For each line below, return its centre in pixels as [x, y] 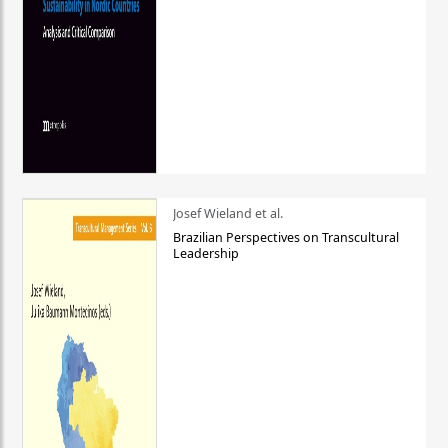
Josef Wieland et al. [227, 214]
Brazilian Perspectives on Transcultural [285, 238]
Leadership [205, 254]
